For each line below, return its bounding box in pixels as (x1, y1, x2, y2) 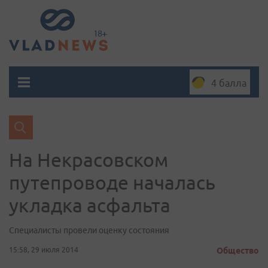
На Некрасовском (9, 149, 168, 170)
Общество (217, 246, 259, 255)
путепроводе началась (9, 172, 215, 193)
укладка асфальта (9, 194, 170, 216)
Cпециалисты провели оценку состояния (9, 226, 169, 235)
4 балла (211, 78, 246, 89)
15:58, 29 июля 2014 (9, 246, 78, 254)
